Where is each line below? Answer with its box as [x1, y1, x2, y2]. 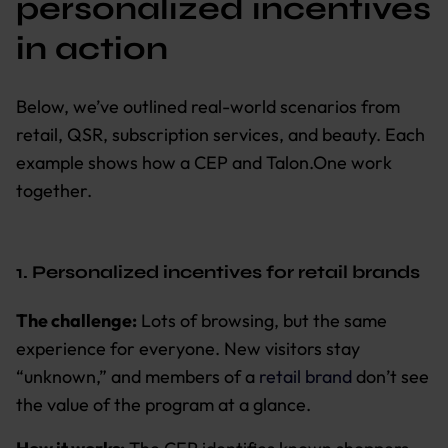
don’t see [352, 364, 429, 388]
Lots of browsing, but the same [137, 308, 387, 332]
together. [16, 178, 96, 202]
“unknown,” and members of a [16, 364, 259, 388]
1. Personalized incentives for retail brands [16, 260, 420, 283]
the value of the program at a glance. [16, 392, 311, 416]
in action [16, 28, 168, 68]
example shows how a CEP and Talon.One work [16, 150, 392, 174]
